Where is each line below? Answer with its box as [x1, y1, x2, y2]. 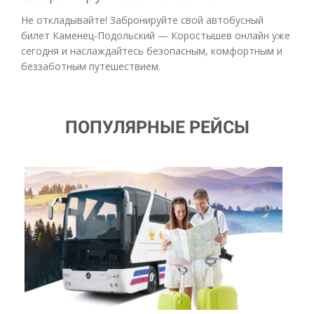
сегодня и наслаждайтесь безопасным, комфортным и [21, 43, 282, 57]
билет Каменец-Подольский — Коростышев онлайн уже [21, 28, 290, 42]
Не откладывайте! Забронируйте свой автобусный [21, 13, 264, 27]
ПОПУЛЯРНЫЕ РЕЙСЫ [64, 116, 250, 137]
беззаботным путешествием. [21, 59, 161, 73]
